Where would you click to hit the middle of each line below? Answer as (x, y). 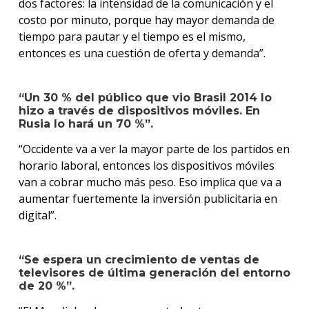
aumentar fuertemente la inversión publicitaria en (148, 198)
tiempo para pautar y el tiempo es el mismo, (132, 36)
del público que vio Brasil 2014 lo (171, 97)
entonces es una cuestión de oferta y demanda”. (142, 53)
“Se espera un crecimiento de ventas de (139, 259)
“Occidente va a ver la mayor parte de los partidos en (154, 149)
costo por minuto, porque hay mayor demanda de (146, 20)
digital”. (37, 215)
